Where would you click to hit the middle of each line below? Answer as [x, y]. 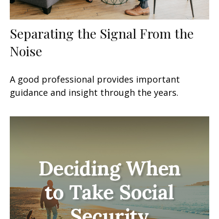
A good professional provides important [95, 79]
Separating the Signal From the [102, 33]
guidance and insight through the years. [94, 92]
